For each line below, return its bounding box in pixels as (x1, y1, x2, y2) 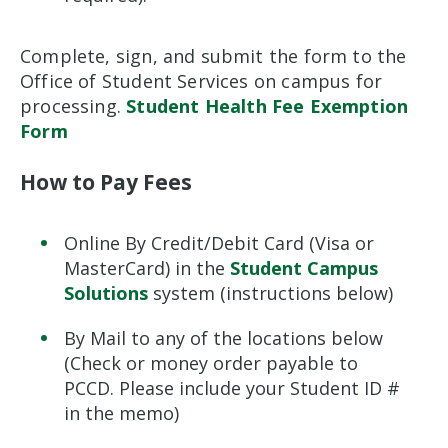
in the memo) (64, 401, 180, 426)
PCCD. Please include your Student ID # (64, 376, 401, 401)
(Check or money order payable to (64, 351, 359, 376)
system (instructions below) (148, 281, 394, 306)
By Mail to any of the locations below (64, 326, 384, 351)
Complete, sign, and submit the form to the (20, 43, 407, 68)
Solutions (64, 281, 149, 306)
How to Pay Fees (20, 168, 192, 197)
